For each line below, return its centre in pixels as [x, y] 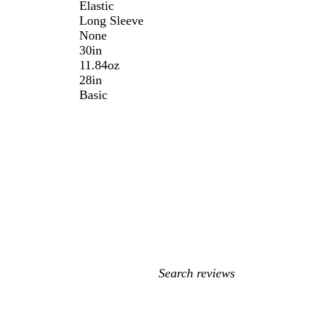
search [175, 288]
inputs [174, 303]
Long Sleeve [111, 21]
